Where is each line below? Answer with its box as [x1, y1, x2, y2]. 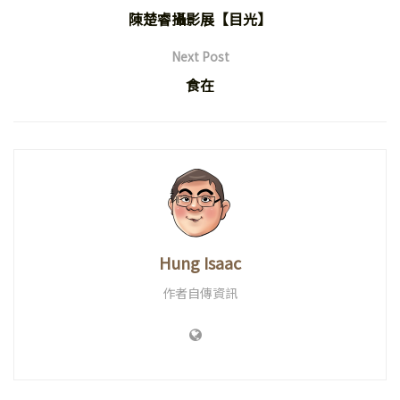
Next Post [171, 46, 229, 65]
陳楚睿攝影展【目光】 [129, 7, 271, 29]
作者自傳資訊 [162, 283, 237, 302]
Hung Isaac [159, 250, 241, 274]
